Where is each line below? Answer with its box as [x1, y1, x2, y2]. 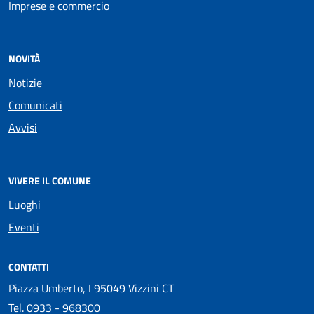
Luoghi [8, 196, 41, 213]
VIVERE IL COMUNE [8, 173, 91, 188]
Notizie [8, 74, 42, 91]
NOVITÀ [8, 51, 40, 66]
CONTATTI [8, 259, 49, 274]
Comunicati [8, 97, 62, 114]
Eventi [8, 219, 39, 235]
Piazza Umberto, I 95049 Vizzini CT [8, 280, 174, 296]
